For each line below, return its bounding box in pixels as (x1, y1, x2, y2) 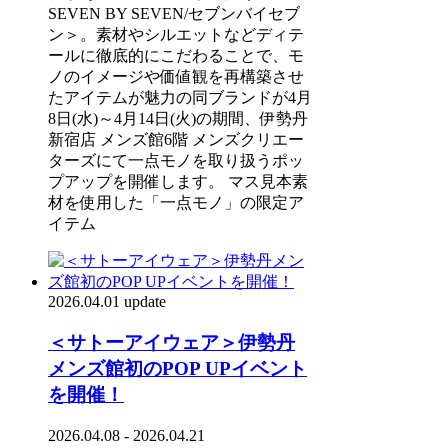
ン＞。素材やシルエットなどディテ (48, 26, 304, 44)
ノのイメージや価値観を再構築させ (48, 68, 304, 86)
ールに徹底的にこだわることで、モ (48, 47, 304, 65)
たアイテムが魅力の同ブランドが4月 (48, 89, 312, 107)
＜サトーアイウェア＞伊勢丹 (48, 332, 295, 354)
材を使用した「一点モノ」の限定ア (48, 194, 304, 212)
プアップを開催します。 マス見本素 (48, 173, 308, 191)
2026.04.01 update (48, 293, 166, 311)
